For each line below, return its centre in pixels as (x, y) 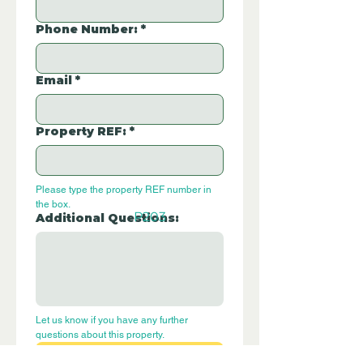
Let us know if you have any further (112, 320)
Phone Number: (87, 30)
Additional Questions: (107, 218)
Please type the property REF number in (124, 190)
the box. (53, 205)
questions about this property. (100, 335)
